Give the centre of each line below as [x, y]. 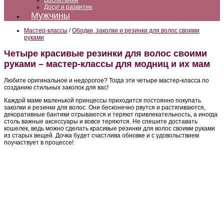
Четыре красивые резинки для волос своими [105, 53]
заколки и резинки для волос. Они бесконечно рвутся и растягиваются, [105, 107]
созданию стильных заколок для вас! [56, 87]
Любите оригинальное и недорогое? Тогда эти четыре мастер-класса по [106, 80]
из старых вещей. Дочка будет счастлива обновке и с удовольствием [101, 135]
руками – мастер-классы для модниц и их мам [107, 64]
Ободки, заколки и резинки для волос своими [136, 30]
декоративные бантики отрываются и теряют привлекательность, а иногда [111, 114]
